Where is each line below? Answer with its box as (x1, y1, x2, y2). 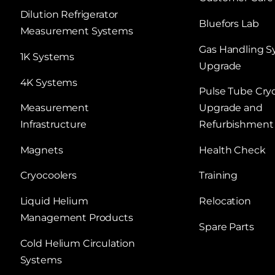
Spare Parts (199, 220, 254, 233)
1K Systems (20, 50, 75, 63)
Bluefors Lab (199, 17, 259, 29)
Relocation (199, 195, 251, 207)
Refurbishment (199, 118, 274, 131)
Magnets (20, 144, 63, 156)
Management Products (20, 211, 133, 223)
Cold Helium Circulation (20, 237, 135, 249)
